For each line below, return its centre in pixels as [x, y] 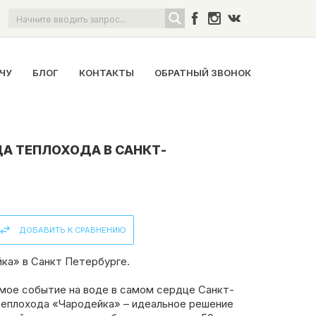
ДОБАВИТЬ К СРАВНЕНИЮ [73, 230]
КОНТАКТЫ [107, 73]
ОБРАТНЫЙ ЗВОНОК [203, 73]
